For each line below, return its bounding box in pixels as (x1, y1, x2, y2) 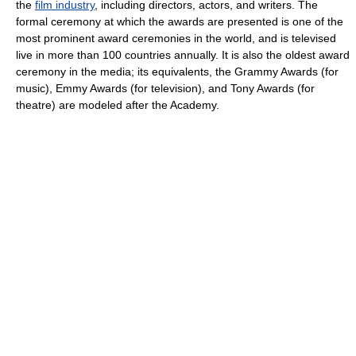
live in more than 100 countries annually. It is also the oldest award (16, 48, 350, 61)
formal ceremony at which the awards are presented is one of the (16, 14, 343, 28)
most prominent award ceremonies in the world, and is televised (16, 31, 336, 44)
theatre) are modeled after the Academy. (16, 98, 219, 111)
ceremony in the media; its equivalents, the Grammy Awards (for (16, 64, 339, 78)
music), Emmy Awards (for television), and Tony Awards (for (16, 81, 315, 95)
